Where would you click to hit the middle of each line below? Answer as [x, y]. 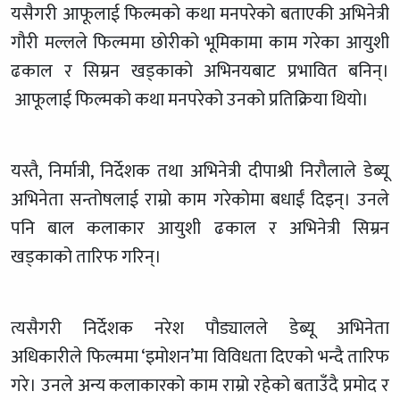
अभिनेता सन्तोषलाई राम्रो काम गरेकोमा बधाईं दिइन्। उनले [200, 200]
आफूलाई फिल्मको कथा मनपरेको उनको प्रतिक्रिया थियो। [190, 100]
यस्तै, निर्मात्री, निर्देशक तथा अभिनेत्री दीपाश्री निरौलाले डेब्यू [200, 171]
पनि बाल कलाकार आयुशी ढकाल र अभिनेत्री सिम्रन [200, 228]
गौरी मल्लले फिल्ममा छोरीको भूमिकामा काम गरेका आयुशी [200, 42]
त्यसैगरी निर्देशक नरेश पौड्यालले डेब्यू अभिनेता [200, 328]
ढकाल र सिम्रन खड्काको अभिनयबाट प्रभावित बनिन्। [200, 71]
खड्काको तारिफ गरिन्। [86, 257]
